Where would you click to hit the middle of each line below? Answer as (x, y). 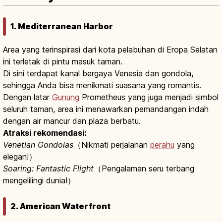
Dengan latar (28, 97)
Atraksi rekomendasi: (45, 133)
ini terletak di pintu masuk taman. (63, 61)
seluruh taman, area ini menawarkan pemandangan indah (106, 109)
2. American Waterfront (60, 206)
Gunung (66, 97)
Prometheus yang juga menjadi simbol (149, 97)
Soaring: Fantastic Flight (48, 168)
